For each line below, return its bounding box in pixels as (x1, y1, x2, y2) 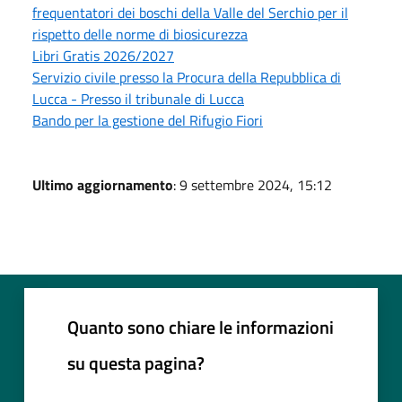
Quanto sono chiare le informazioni (67, 312, 334, 341)
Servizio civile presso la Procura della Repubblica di (32, 66, 341, 88)
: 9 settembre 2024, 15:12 (173, 173, 332, 196)
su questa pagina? (67, 348, 205, 377)
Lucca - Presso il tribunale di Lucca (32, 87, 244, 109)
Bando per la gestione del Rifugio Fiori (32, 109, 263, 131)
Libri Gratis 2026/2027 (32, 44, 174, 66)
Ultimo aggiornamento (32, 173, 173, 196)
